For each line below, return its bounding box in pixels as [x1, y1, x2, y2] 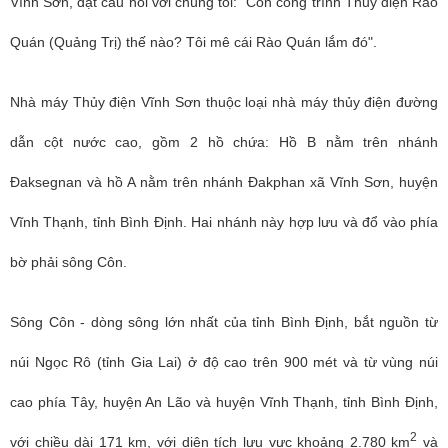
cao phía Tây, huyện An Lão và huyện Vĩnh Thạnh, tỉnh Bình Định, [10, 394, 438, 410]
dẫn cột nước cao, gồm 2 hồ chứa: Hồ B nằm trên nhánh [10, 134, 438, 150]
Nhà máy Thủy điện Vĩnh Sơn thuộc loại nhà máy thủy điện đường [10, 94, 438, 110]
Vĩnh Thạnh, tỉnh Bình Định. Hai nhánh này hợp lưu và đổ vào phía [10, 214, 438, 230]
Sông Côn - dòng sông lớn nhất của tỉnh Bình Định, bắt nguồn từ [10, 314, 438, 330]
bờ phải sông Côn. [10, 254, 127, 270]
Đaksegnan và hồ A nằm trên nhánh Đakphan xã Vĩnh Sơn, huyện [10, 174, 438, 190]
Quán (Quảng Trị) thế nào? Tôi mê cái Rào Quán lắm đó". [10, 34, 377, 50]
